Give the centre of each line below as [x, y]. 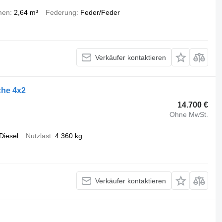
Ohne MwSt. [189, 114]
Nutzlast [38, 136]
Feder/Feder [100, 12]
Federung [61, 12]
